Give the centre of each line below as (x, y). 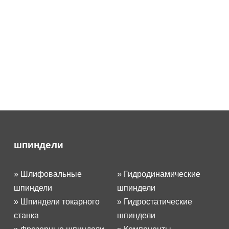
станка (26, 216)
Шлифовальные (51, 174)
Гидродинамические (162, 174)
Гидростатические (158, 202)
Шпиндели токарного (60, 202)
